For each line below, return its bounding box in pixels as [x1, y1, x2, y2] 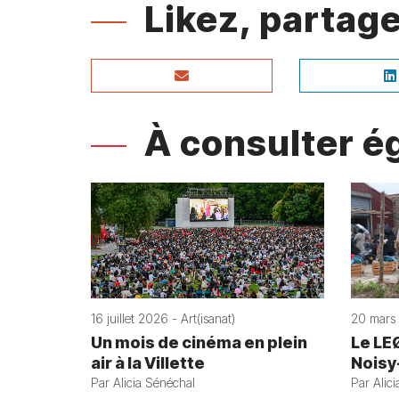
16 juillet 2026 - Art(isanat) [91, 311, 235, 327]
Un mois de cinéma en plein [91, 333, 307, 353]
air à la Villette [91, 354, 205, 373]
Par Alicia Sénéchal [91, 375, 195, 391]
